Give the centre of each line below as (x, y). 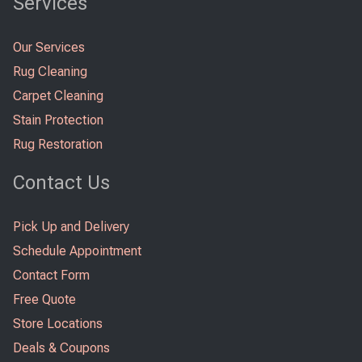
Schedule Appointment (77, 250)
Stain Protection (58, 120)
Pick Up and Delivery (71, 226)
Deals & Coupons (61, 347)
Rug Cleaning (50, 71)
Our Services (49, 47)
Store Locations (58, 323)
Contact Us (61, 182)
